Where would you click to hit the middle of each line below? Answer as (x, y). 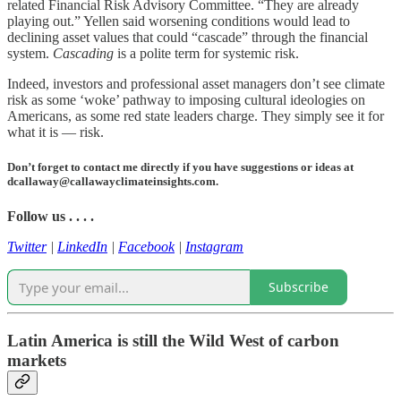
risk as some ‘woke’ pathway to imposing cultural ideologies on (186, 99)
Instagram (214, 246)
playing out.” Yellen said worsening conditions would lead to (179, 21)
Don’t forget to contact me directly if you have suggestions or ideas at (180, 166)
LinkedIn (82, 246)
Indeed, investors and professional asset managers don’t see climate (196, 83)
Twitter (27, 246)
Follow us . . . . (51, 216)
